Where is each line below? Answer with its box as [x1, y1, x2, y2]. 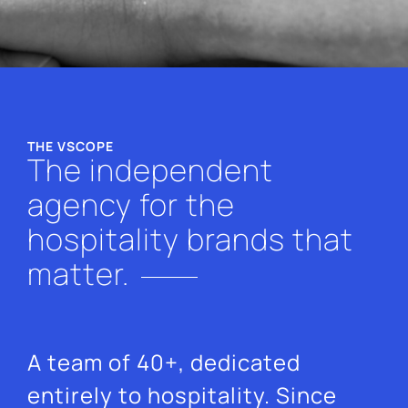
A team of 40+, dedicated [27, 347, 301, 378]
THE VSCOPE [27, 138, 114, 156]
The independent [27, 149, 273, 191]
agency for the [27, 184, 235, 226]
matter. [27, 253, 129, 295]
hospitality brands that [27, 219, 353, 260]
